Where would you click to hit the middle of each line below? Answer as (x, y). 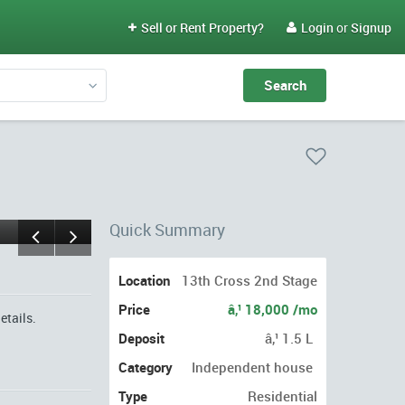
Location (144, 280)
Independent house (252, 367)
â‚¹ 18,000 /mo (273, 309)
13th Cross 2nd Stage (250, 280)
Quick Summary (167, 230)
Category (146, 367)
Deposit (141, 338)
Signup (371, 28)
